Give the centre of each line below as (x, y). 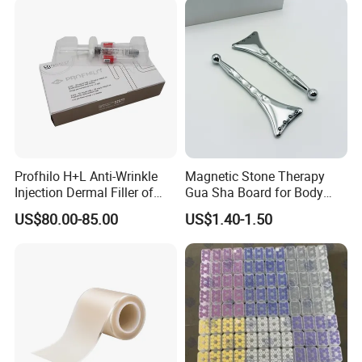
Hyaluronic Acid (60, 208)
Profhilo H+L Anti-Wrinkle (86, 176)
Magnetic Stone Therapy (255, 176)
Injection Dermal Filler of (84, 192)
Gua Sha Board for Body (254, 192)
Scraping (210, 208)
